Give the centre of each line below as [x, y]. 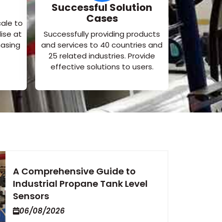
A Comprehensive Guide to [75, 171]
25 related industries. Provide [102, 56]
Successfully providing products [102, 34]
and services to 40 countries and [102, 45]
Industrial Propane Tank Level [81, 183]
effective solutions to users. [102, 67]
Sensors [31, 196]
